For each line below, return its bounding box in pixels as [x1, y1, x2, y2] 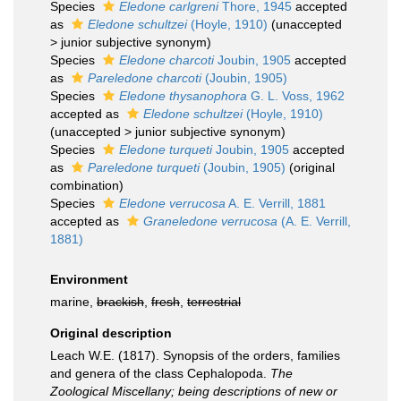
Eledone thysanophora [119, 89, 247, 103]
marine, [50, 294, 97, 309]
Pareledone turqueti [88, 160, 200, 175]
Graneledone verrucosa [143, 214, 277, 228]
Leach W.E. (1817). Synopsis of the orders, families [50, 348, 340, 363]
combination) [50, 178, 124, 192]
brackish [97, 294, 144, 309]
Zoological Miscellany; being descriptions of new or [50, 384, 337, 398]
